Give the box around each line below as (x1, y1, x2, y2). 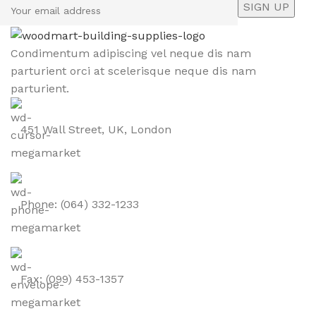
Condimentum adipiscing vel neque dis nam (11, 46, 251, 60)
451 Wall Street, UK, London (20, 122, 171, 136)
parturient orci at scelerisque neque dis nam (11, 63, 256, 78)
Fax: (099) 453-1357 (20, 272, 124, 286)
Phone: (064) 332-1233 (20, 197, 139, 211)
